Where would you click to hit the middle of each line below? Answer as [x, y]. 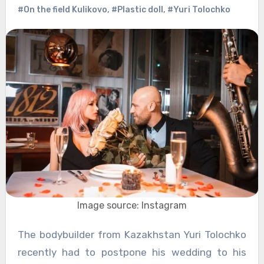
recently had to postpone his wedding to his [132, 253]
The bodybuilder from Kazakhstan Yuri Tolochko [21, 235]
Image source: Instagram [132, 206]
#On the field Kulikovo [62, 10]
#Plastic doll [137, 10]
